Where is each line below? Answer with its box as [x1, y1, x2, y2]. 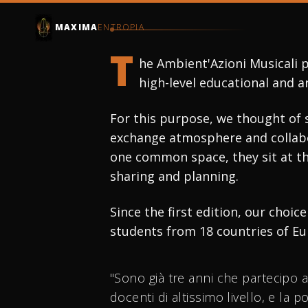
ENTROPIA [98, 21, 144, 33]
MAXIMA [55, 21, 98, 33]
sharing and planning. [110, 168, 239, 184]
